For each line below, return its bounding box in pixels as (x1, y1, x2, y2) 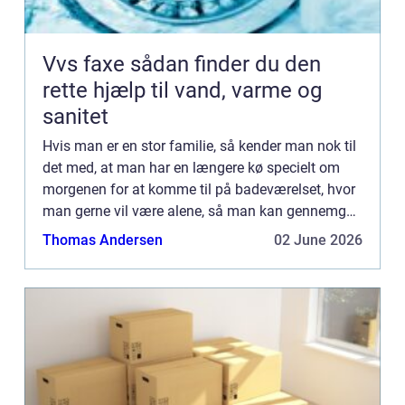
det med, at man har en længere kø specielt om (42, 158, 340, 176)
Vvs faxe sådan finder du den (42, 51, 130, 77)
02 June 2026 (274, 231, 363, 249)
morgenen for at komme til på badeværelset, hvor (42, 180, 355, 198)
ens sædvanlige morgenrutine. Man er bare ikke (42, 223, 344, 241)
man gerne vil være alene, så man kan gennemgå (42, 202, 354, 220)
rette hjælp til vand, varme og (42, 77, 322, 103)
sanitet (42, 103, 108, 129)
